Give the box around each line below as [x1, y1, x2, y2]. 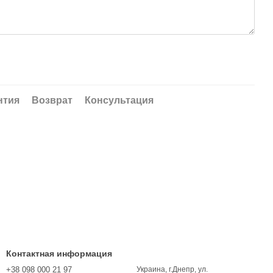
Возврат [32, 95, 73, 105]
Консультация [85, 95, 154, 105]
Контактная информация [6, 249, 112, 258]
